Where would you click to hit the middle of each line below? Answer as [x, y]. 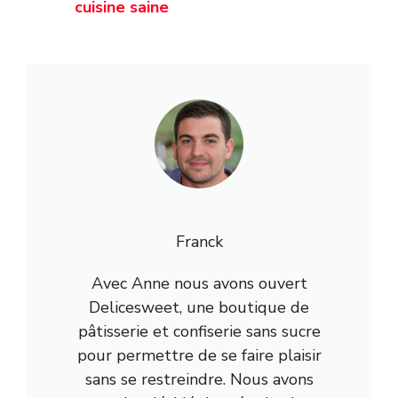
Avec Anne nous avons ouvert [199, 283]
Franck [199, 241]
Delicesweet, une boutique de [199, 307]
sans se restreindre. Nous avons [199, 379]
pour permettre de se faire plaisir [199, 355]
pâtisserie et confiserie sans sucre [199, 331]
